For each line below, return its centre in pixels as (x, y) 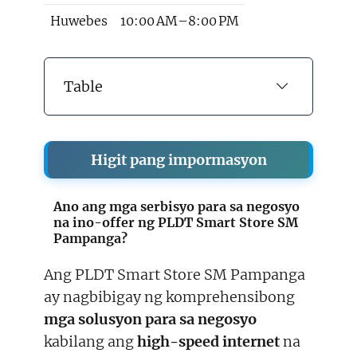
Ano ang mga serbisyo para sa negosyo (177, 207)
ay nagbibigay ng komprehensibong (169, 297)
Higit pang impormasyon (178, 160)
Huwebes (79, 21)
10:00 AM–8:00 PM (180, 21)
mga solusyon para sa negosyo (150, 320)
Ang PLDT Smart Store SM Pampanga (175, 275)
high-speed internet (208, 342)
